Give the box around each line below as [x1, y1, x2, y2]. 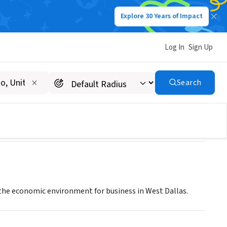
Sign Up [188, 42, 213, 53]
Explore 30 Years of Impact [121, 11, 203, 21]
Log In [165, 42, 184, 53]
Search [176, 77, 202, 88]
